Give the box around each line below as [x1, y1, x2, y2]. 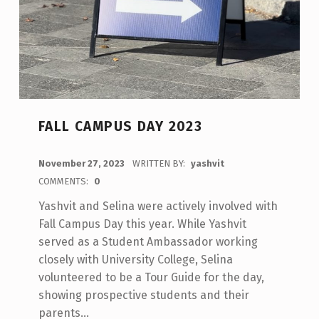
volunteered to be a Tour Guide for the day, [38, 271, 264, 285]
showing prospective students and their [38, 288, 249, 303]
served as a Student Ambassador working [38, 235, 258, 249]
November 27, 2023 [38, 158, 127, 169]
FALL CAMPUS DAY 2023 [38, 118, 203, 135]
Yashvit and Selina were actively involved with [38, 199, 278, 214]
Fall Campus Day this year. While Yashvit [38, 217, 246, 231]
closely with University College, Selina [38, 253, 233, 267]
